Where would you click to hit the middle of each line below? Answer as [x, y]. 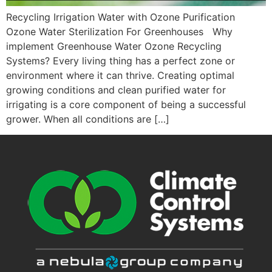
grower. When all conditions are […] [88, 119]
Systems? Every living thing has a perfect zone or [121, 60]
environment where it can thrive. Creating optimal [120, 75]
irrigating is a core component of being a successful [126, 104]
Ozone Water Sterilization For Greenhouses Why [119, 31]
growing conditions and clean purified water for [116, 90]
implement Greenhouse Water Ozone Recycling [114, 46]
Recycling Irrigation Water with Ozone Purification [121, 17]
